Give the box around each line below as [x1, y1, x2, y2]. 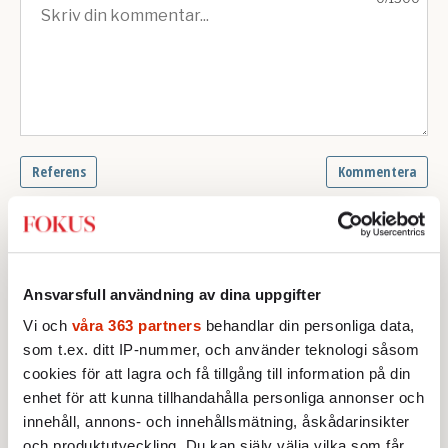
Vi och [23, 317, 72, 335]
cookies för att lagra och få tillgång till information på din [23, 365, 411, 383]
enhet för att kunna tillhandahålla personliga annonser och [23, 389, 424, 407]
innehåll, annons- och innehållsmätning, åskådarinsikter [23, 413, 410, 431]
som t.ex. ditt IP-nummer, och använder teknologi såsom [23, 341, 419, 359]
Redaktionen [58, 422, 154, 440]
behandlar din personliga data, [201, 317, 415, 335]
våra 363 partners [71, 317, 201, 335]
